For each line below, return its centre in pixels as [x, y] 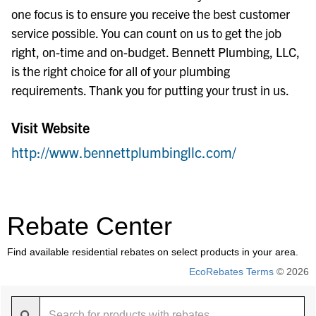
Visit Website [50, 127]
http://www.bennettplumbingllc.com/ [124, 152]
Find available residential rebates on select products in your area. [153, 252]
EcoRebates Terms [231, 272]
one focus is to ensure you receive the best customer [151, 14]
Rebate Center [90, 226]
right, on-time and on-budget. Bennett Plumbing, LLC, [156, 52]
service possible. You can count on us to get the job [146, 33]
